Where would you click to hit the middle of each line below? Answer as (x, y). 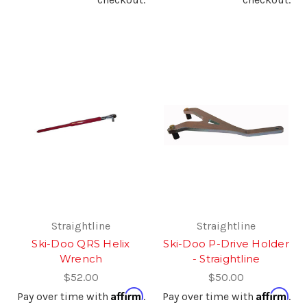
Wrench (81, 258)
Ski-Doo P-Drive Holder (226, 243)
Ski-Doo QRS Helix (81, 243)
